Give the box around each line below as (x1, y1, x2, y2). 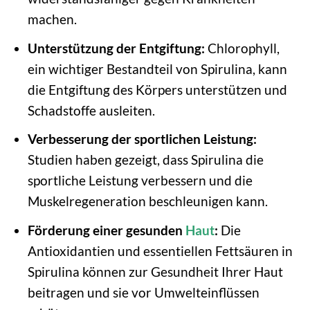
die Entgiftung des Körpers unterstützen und (27, 81, 287, 98)
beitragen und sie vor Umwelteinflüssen (27, 284, 259, 300)
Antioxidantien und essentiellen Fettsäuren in (27, 242, 293, 259)
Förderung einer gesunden (27, 221, 185, 238)
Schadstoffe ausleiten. (27, 102, 155, 118)
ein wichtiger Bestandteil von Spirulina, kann (27, 60, 287, 77)
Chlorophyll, (204, 39, 280, 56)
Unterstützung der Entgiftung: (27, 39, 205, 56)
